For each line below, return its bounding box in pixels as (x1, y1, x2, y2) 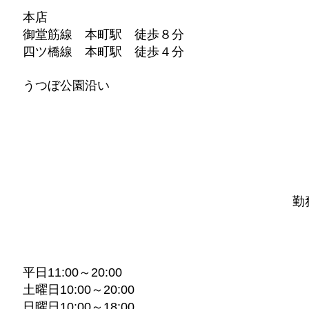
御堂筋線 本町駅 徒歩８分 (23, 26, 184, 42)
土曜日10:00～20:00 (23, 283, 147, 297)
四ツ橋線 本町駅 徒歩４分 (23, 43, 184, 59)
